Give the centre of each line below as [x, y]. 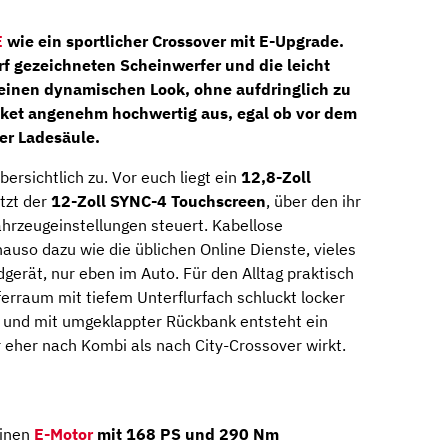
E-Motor [63, 434]
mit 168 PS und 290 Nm [186, 434]
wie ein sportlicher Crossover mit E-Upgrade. [173, 40]
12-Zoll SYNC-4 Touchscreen [158, 200]
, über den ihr [313, 200]
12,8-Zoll [276, 176]
